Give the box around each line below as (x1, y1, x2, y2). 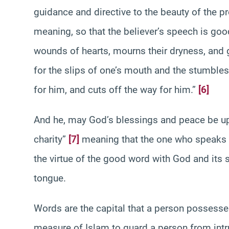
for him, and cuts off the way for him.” (34, 83, 198, 96)
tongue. (34, 172, 66, 184)
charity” (34, 133, 68, 145)
